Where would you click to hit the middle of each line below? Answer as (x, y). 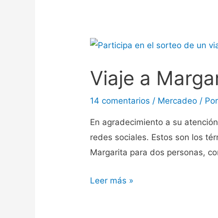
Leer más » (112, 180)
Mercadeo (178, 100)
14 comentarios (120, 100)
